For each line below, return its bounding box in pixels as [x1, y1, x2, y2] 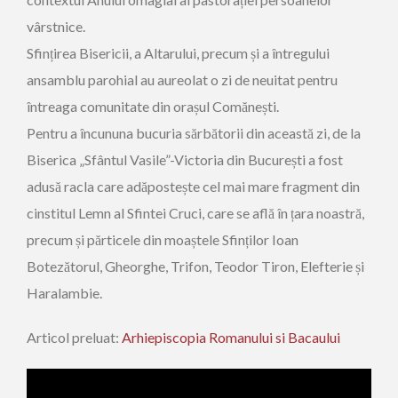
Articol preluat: [27, 329, 122, 346]
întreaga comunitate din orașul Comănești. [27, 98, 279, 115]
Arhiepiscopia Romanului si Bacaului [122, 329, 340, 346]
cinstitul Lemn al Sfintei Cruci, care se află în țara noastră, [27, 204, 364, 221]
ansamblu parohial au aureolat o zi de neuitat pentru [27, 71, 338, 88]
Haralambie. [27, 284, 102, 301]
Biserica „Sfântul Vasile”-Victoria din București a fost [27, 151, 343, 168]
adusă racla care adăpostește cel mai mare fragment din [27, 178, 360, 195]
